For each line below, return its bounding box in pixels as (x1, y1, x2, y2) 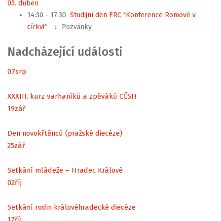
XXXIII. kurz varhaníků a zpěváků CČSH (7, 91, 137, 101)
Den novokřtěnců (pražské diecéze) (7, 128, 122, 138)
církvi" (27, 23, 47, 31)
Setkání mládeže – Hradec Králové (7, 165, 123, 175)
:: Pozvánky (51, 23, 92, 31)
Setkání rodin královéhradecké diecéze (7, 202, 136, 212)
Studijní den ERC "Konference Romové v (70, 11, 196, 19)
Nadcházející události (7, 45, 122, 59)
